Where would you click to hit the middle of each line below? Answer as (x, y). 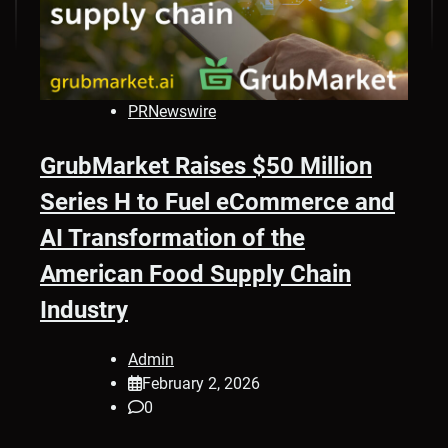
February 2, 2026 (201, 384)
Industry (84, 310)
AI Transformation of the (172, 238)
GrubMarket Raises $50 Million (206, 166)
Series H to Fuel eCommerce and (217, 202)
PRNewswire (172, 112)
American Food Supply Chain (195, 274)
